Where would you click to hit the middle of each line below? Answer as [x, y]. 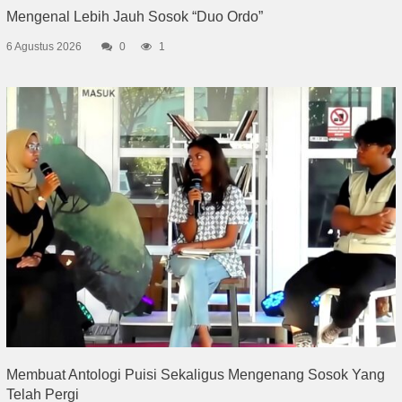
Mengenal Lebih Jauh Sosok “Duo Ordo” [134, 17]
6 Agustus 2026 [44, 47]
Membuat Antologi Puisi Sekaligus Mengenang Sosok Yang [195, 375]
